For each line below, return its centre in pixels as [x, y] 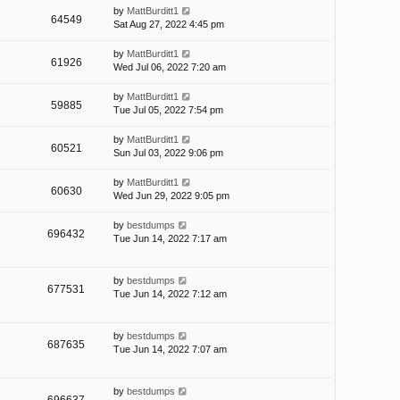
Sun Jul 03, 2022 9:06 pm [168, 153]
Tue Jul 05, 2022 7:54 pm [168, 110]
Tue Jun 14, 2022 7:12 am [170, 294]
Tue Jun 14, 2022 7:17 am [170, 239]
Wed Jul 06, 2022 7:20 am [170, 67]
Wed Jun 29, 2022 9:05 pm [171, 196]
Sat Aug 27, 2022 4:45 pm [169, 25]
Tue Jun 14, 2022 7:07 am [170, 350]
